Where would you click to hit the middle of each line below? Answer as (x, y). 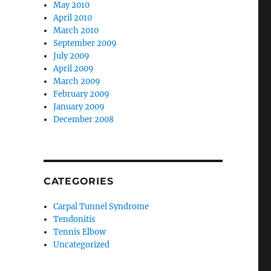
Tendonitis (75, 220)
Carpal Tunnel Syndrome (101, 207)
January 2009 (79, 107)
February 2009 (82, 94)
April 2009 (74, 69)
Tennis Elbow (80, 232)
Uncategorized (82, 245)
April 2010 (73, 18)
